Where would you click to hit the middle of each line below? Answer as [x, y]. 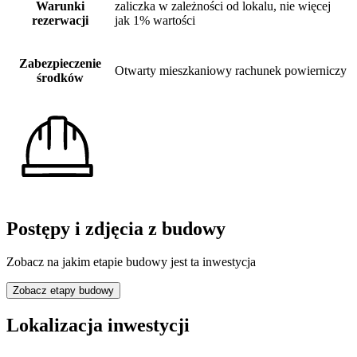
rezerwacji [60, 20]
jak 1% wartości [155, 20]
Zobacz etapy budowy [63, 291]
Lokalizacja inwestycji [98, 326]
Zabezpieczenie [60, 63]
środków [60, 77]
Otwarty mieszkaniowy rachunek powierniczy [231, 70]
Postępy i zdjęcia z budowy [116, 228]
